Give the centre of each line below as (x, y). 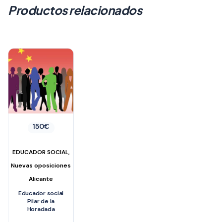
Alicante (41, 179)
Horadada (41, 209)
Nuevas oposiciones (41, 165)
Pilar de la (41, 201)
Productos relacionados (75, 10)
